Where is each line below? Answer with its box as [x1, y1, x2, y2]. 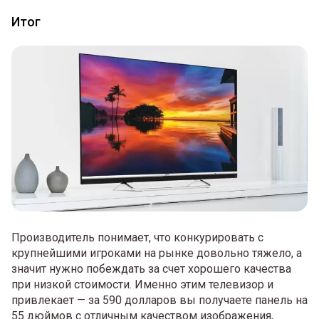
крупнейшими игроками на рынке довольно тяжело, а [11, 246, 302, 261]
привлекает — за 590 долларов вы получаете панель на [11, 293, 308, 308]
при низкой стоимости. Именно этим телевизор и [11, 278, 273, 292]
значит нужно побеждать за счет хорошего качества [11, 262, 291, 276]
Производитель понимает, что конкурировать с [11, 231, 263, 245]
